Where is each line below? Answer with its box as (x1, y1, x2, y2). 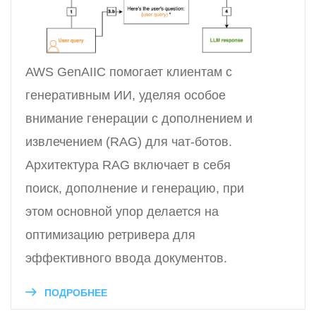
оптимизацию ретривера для (25, 228, 195, 243)
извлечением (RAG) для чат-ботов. (25, 135, 232, 150)
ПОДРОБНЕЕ (42, 287, 107, 299)
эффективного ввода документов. (25, 251, 227, 266)
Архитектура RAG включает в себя (25, 158, 231, 173)
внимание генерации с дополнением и (25, 111, 253, 126)
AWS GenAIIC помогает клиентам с (25, 65, 232, 80)
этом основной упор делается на (25, 205, 219, 219)
